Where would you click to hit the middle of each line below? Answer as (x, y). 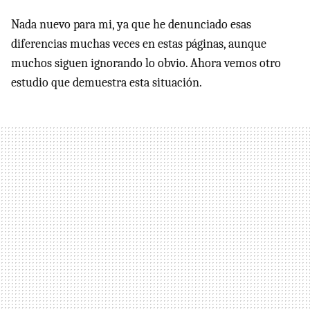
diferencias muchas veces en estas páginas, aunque (139, 44)
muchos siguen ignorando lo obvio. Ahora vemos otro (146, 63)
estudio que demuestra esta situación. (107, 83)
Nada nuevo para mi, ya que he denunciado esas (131, 25)
